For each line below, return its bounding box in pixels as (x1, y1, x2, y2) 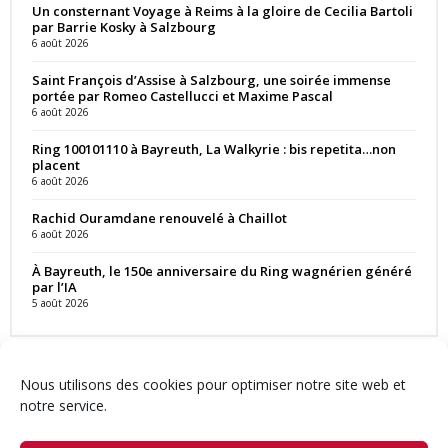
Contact (10, 414, 57, 433)
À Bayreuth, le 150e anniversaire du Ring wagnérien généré (32, 261, 412, 280)
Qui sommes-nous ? (75, 414, 196, 433)
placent (32, 155, 80, 174)
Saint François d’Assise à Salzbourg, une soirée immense (32, 70, 391, 89)
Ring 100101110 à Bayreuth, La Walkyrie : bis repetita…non (32, 139, 396, 158)
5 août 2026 (32, 295, 89, 310)
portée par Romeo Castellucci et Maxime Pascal (32, 86, 333, 105)
